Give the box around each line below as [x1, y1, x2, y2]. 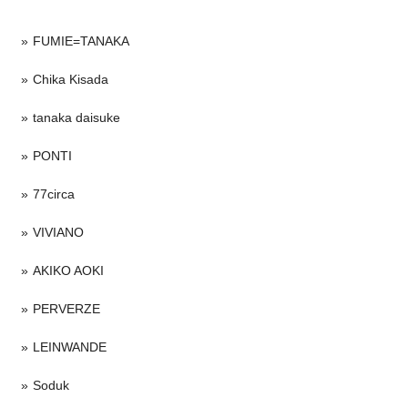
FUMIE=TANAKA [33, 33, 129, 48]
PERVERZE [33, 301, 100, 316]
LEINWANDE [33, 339, 107, 354]
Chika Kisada [33, 71, 108, 87]
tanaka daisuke [33, 109, 120, 125]
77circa [33, 186, 75, 201]
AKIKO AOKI [33, 262, 104, 278]
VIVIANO [33, 224, 84, 240]
